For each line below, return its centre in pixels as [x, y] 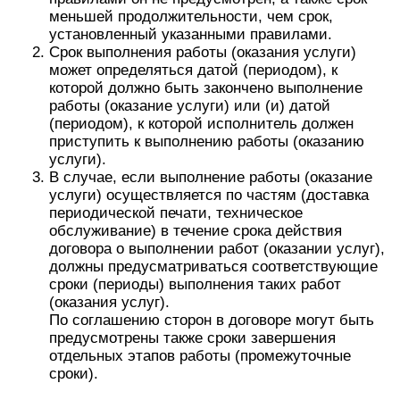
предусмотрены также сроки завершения [192, 338]
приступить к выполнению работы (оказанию [207, 142]
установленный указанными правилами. [191, 34]
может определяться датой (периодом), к [193, 70]
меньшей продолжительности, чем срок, [191, 17]
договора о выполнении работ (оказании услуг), [217, 249]
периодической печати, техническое [176, 213]
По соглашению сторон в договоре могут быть [212, 320]
